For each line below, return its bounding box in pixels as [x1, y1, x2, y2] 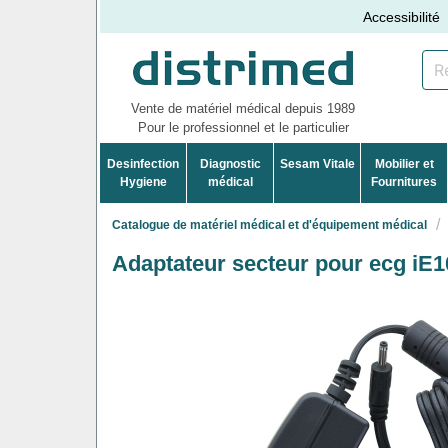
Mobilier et [374, 156, 434, 171]
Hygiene [119, 174, 167, 189]
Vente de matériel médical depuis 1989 [131, 100, 355, 116]
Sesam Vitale [279, 156, 355, 171]
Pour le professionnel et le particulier [137, 119, 349, 135]
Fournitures [371, 174, 438, 189]
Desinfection [107, 156, 180, 171]
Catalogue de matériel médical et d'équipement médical [112, 217, 427, 232]
